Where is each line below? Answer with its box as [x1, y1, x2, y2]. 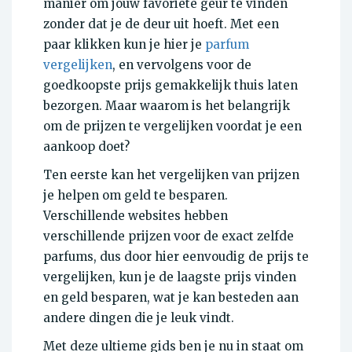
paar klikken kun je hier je [43, 36, 205, 52]
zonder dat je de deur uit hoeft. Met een [43, 16, 279, 31]
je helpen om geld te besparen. [43, 187, 228, 203]
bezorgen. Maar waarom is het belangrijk [43, 97, 290, 113]
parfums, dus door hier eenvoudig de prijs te [43, 248, 309, 264]
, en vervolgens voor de [112, 57, 251, 72]
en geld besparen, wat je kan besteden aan [43, 289, 299, 305]
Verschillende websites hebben [43, 207, 228, 223]
